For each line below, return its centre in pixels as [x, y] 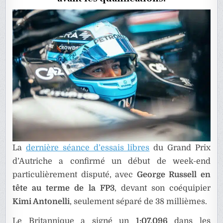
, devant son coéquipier [162, 188]
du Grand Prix [180, 148]
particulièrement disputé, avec [75, 175]
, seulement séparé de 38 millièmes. [139, 202]
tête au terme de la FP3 [63, 188]
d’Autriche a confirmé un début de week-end [111, 162]
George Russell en [173, 175]
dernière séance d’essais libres [88, 148]
